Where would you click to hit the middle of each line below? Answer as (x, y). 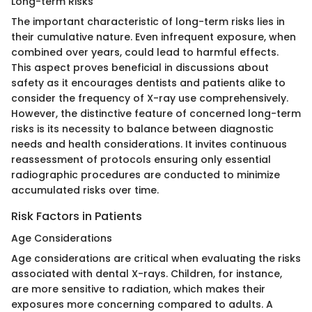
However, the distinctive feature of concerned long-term (156, 113)
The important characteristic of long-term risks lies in (148, 21)
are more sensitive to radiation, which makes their (138, 289)
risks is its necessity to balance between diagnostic (142, 128)
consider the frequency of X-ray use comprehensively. (150, 98)
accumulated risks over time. (85, 190)
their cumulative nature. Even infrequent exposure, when (154, 37)
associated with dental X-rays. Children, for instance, (147, 274)
